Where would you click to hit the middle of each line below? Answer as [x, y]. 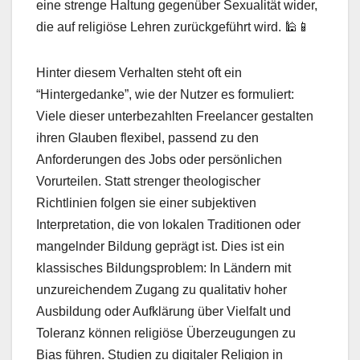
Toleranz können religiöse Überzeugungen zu [166, 333]
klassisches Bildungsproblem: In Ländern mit [164, 268]
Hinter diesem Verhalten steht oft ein [139, 73]
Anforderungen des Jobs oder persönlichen [159, 160]
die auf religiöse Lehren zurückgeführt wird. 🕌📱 [173, 27]
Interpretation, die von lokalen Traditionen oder [168, 225]
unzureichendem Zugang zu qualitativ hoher [162, 290]
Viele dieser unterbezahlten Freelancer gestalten [175, 117]
